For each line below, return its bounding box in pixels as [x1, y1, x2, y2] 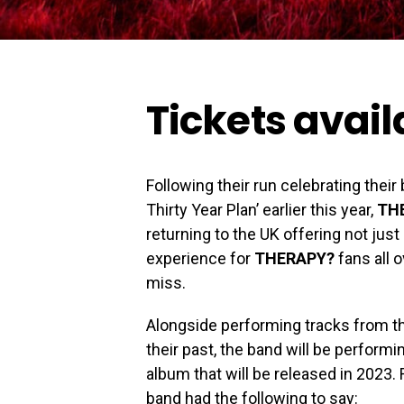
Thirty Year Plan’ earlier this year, [146, 200, 377, 220]
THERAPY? [254, 249, 335, 269]
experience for [146, 249, 254, 269]
